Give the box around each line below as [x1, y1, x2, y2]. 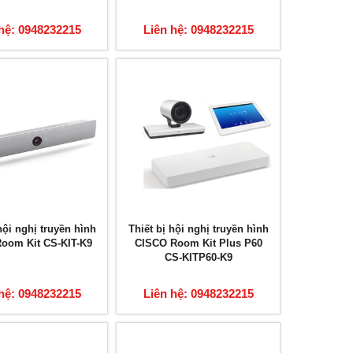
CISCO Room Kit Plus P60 [134, 237, 262, 250]
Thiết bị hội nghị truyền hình [128, 223, 269, 236]
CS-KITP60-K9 [164, 251, 232, 264]
